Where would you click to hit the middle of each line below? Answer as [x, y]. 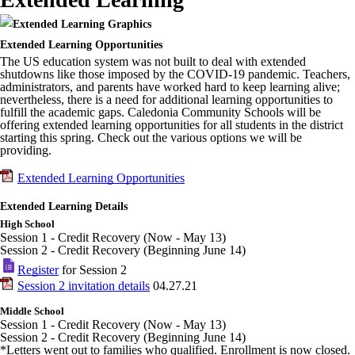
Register [38, 270]
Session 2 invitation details [84, 286]
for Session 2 [93, 270]
